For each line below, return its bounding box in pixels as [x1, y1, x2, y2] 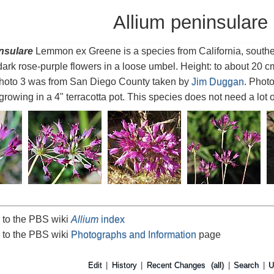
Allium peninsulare [113, 11, 268, 33]
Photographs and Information [70, 229, 196, 240]
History [111, 261, 137, 270]
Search [234, 261, 259, 270]
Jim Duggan [191, 76, 244, 87]
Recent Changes [146, 261, 206, 270]
